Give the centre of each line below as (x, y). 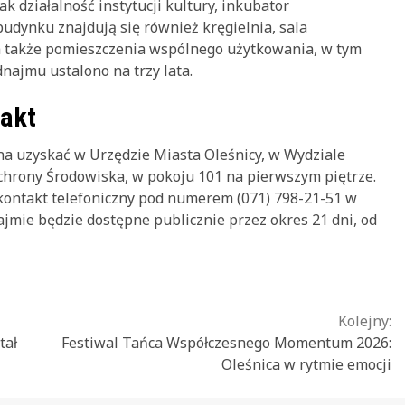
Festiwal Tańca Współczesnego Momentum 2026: (226, 342)
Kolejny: (365, 320)
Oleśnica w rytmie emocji (306, 364)
